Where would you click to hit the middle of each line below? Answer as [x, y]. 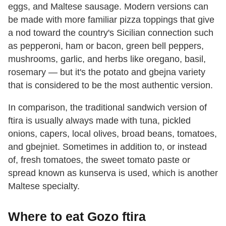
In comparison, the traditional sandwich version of [107, 108]
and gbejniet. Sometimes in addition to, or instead [107, 147]
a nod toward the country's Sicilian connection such [111, 33]
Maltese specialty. [44, 186]
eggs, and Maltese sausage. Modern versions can [108, 7]
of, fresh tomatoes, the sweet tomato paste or [99, 160]
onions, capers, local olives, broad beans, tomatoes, [112, 134]
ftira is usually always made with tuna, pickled [99, 121]
